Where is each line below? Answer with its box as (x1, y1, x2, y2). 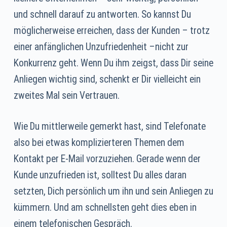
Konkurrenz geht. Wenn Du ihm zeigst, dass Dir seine (13, 57, 213, 69)
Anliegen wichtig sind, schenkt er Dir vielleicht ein (13, 73, 201, 86)
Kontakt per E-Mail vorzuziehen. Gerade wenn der (13, 153, 201, 165)
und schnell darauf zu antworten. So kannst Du (13, 9, 191, 21)
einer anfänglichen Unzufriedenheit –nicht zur (13, 41, 188, 53)
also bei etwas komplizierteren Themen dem (13, 137, 184, 149)
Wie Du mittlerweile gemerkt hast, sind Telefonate (13, 121, 206, 133)
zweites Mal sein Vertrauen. (13, 90, 122, 102)
